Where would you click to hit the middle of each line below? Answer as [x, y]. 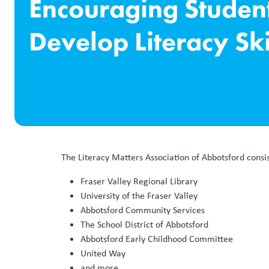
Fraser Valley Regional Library [139, 181]
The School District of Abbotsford [144, 224]
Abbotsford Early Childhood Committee [157, 238]
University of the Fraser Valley [139, 195]
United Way [103, 253]
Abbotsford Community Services [143, 210]
